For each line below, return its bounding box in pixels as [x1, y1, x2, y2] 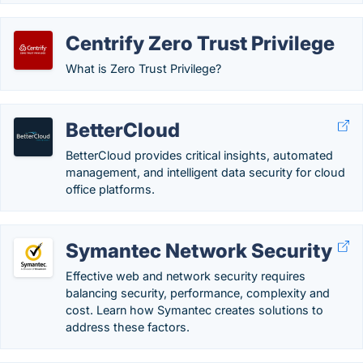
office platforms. [66, 182, 155, 196]
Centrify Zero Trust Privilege [66, 32, 335, 55]
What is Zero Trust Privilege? [66, 62, 221, 75]
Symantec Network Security [66, 239, 332, 263]
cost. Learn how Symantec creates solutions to [66, 303, 323, 317]
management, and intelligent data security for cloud [66, 165, 345, 179]
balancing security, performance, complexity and [66, 286, 330, 300]
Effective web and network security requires [66, 269, 305, 283]
